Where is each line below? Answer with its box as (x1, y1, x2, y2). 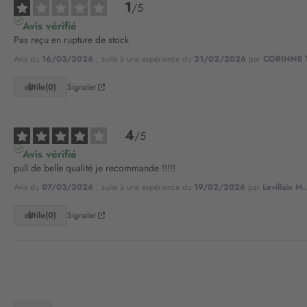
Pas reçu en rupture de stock (14, 33, 129, 47)
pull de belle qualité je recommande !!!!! (14, 161, 175, 175)
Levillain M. (262, 181, 306, 194)
